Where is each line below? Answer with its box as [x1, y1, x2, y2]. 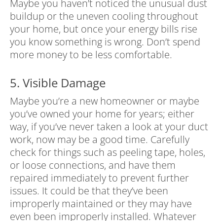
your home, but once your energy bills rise [10, 22, 197, 36]
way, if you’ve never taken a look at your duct [10, 120, 208, 134]
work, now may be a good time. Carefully [10, 133, 189, 147]
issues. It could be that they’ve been [10, 184, 168, 198]
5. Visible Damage [10, 74, 106, 91]
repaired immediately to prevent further [10, 171, 189, 185]
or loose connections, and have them [10, 158, 176, 172]
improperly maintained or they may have [10, 197, 192, 211]
